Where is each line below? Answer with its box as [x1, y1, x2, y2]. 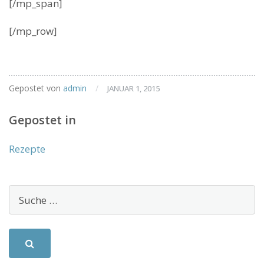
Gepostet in [9, 112, 76, 128]
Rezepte [9, 142, 45, 156]
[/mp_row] [9, 24, 57, 38]
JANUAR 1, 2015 [107, 83, 160, 94]
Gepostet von [9, 82, 63, 94]
